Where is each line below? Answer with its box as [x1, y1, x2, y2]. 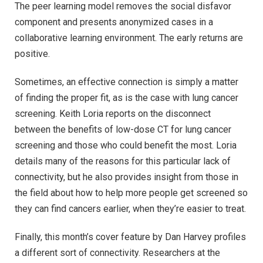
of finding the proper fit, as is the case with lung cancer [15, 92, 238, 103]
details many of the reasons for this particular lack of [15, 155, 231, 167]
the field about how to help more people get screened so [15, 187, 248, 198]
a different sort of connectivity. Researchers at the [15, 247, 220, 258]
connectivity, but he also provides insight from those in [15, 171, 238, 183]
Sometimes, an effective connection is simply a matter [15, 76, 238, 87]
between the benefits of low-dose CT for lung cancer [15, 123, 231, 135]
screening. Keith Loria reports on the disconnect [15, 107, 211, 119]
